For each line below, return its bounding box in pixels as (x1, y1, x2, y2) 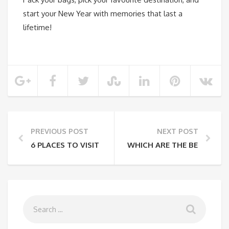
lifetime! (23, 22, 52, 32)
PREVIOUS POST (31, 126, 88, 135)
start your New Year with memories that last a (23, 8, 182, 18)
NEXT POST (157, 126, 198, 135)
